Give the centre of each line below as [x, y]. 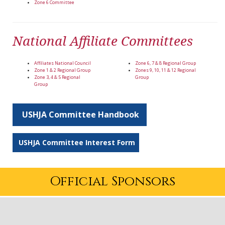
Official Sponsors [113, 182]
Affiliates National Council [63, 63]
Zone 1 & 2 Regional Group [62, 70]
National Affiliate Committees [104, 41]
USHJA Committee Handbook [81, 115]
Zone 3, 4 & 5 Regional [57, 77]
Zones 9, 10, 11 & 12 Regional [165, 70]
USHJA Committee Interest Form [76, 143]
